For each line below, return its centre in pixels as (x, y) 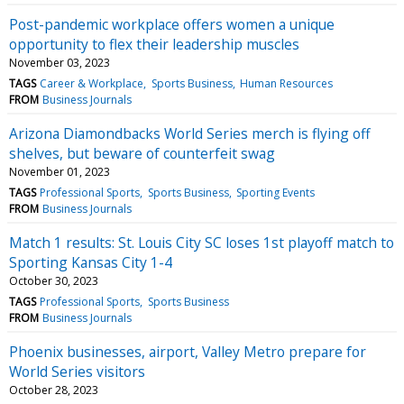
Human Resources (286, 83)
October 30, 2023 (54, 280)
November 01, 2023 (60, 171)
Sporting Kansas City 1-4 (91, 262)
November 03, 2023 (60, 62)
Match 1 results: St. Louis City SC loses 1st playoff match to (202, 242)
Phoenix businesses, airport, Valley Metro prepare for (188, 351)
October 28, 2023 (54, 390)
